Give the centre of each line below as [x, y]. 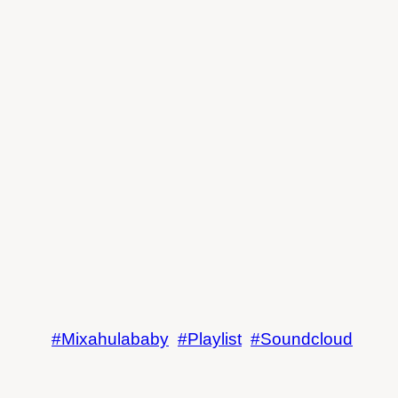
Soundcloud [306, 338]
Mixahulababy [115, 338]
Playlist [215, 338]
